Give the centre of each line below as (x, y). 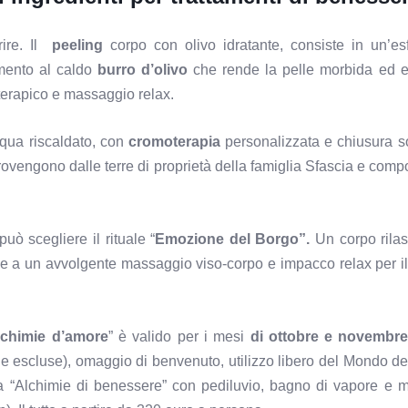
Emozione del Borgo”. (233, 239)
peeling (78, 45)
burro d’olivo (142, 69)
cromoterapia (177, 142)
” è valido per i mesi (179, 336)
